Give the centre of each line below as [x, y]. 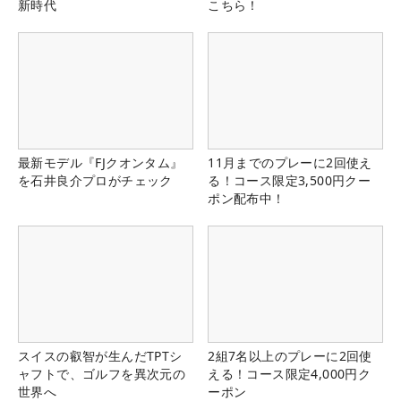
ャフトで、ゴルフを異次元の [102, 374]
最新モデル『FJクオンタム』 [101, 163]
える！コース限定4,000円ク [290, 374]
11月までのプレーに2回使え [290, 163]
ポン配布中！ [247, 199]
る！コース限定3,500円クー [290, 181]
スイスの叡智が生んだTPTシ [100, 356]
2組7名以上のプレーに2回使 [290, 356]
